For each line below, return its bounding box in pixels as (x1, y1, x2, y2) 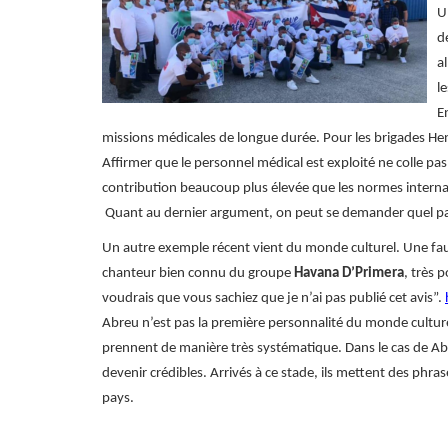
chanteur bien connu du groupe (102, 266, 294, 281)
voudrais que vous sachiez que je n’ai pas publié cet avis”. (102, 291, 445, 306)
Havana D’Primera (294, 266, 404, 281)
